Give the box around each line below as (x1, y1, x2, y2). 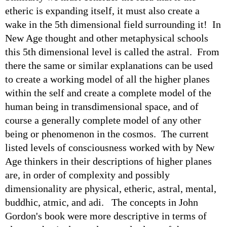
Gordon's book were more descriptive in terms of (5, 210, 207, 221)
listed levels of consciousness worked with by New (5, 141, 214, 153)
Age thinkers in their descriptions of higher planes (5, 155, 212, 167)
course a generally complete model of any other (5, 114, 201, 126)
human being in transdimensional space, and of (5, 100, 199, 112)
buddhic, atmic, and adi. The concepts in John (5, 196, 198, 208)
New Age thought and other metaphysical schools (5, 32, 208, 44)
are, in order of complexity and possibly (5, 169, 170, 180)
